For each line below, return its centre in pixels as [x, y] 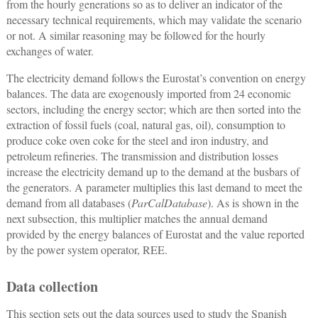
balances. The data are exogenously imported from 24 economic [148, 94]
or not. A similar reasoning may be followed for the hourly [136, 35]
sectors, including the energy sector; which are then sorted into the [153, 109]
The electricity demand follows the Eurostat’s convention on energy [156, 78]
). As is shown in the [253, 203]
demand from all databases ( [68, 203]
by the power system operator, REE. [87, 250]
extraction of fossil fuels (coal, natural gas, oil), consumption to [146, 125]
